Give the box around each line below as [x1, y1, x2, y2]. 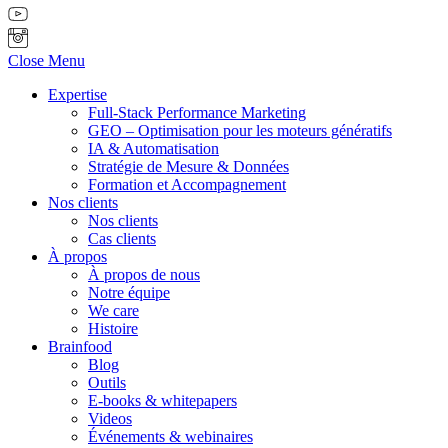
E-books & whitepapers [88, 391, 237, 409]
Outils [88, 373, 126, 391]
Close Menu [8, 51, 85, 69]
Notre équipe [88, 283, 170, 301]
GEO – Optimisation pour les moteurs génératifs [88, 121, 392, 139]
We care [88, 301, 139, 319]
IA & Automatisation [88, 139, 219, 157]
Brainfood [48, 337, 112, 355]
